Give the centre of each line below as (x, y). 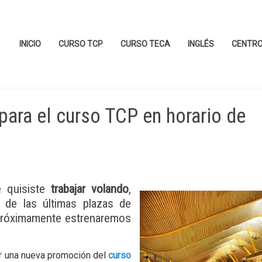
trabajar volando (90, 189)
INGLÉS (201, 44)
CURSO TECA (145, 44)
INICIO (30, 44)
